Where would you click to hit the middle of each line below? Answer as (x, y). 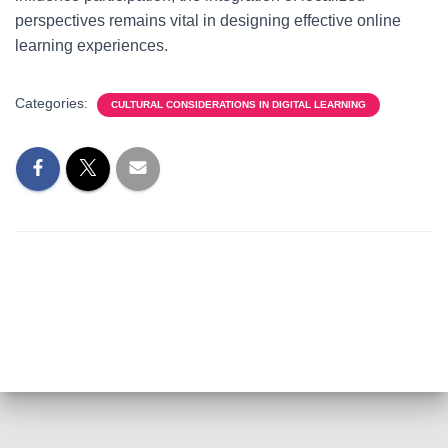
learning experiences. (91, 45)
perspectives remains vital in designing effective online (208, 20)
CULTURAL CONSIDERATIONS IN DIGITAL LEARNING (238, 104)
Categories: (53, 103)
